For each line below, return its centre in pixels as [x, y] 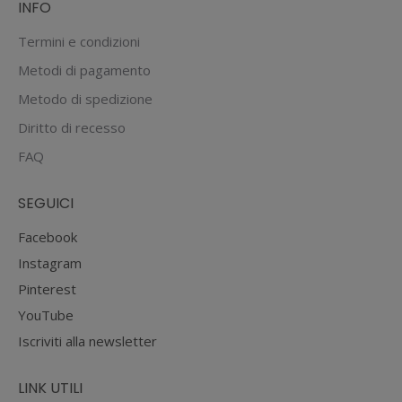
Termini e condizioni [79, 41]
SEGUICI [46, 203]
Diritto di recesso [72, 127]
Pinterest [47, 289]
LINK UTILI [50, 388]
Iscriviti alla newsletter [87, 341]
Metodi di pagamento [84, 70]
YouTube [46, 315]
